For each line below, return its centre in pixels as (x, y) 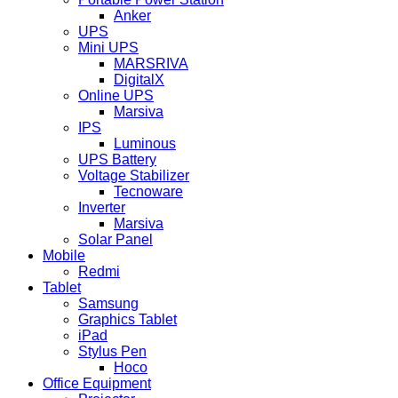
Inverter (102, 208)
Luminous (145, 144)
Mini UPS (108, 48)
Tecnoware (148, 192)
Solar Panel (115, 240)
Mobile (64, 256)
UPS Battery (117, 160)
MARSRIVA (151, 64)
